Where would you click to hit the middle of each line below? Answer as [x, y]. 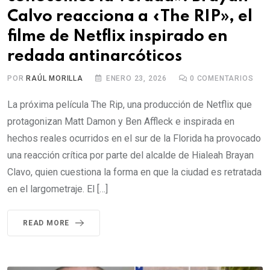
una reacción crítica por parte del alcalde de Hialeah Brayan [130, 155]
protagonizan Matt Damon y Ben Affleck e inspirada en [121, 121]
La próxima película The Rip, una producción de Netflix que [130, 105]
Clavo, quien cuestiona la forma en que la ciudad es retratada [134, 172]
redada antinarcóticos [95, 56]
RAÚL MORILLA [55, 78]
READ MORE [46, 223]
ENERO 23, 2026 [137, 78]
